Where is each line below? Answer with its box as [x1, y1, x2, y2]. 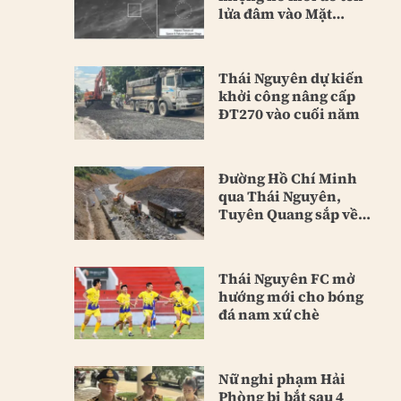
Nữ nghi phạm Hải [218, 368, 346, 388]
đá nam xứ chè [218, 303, 320, 324]
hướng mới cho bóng [218, 286, 363, 306]
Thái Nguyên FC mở [218, 268, 355, 288]
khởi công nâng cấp [218, 86, 355, 107]
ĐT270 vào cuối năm [218, 104, 360, 124]
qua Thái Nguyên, [218, 185, 341, 206]
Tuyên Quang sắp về [218, 203, 358, 224]
